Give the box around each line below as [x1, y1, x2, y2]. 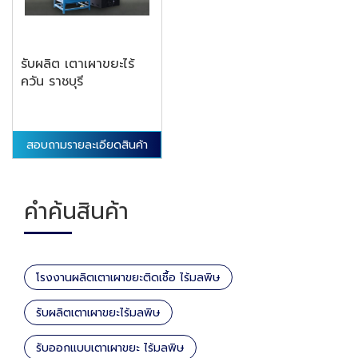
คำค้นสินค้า [24, 194, 129, 229]
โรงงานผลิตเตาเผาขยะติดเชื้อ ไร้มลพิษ [36, 269, 221, 287]
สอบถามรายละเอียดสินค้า [26, 136, 149, 153]
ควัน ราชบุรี [21, 71, 83, 91]
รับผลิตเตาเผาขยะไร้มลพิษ [36, 304, 161, 322]
